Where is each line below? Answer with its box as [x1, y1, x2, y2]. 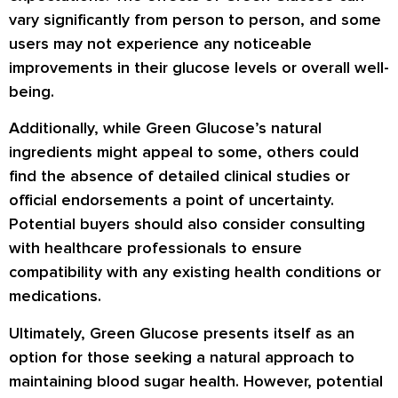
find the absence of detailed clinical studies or [9, 166, 350, 187]
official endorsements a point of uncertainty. [9, 190, 334, 211]
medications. [9, 286, 101, 306]
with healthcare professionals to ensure [9, 238, 302, 259]
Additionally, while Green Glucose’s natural [9, 118, 322, 139]
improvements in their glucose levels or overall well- [9, 57, 389, 77]
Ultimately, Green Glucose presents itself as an [9, 322, 354, 343]
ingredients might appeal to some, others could [9, 142, 359, 163]
